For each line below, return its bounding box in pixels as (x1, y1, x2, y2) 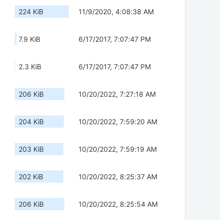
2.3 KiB (19, 62, 41, 71)
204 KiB (19, 117, 44, 126)
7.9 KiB (19, 35, 40, 44)
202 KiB (19, 172, 43, 181)
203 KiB (19, 145, 44, 154)
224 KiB (19, 7, 43, 16)
